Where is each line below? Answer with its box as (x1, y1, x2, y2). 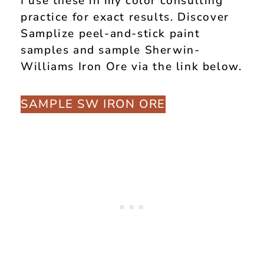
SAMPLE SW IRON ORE (21, 95, 166, 112)
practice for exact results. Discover (21, 9, 229, 25)
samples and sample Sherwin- (21, 42, 200, 58)
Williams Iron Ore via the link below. (21, 59, 242, 75)
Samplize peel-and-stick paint (21, 26, 200, 42)
